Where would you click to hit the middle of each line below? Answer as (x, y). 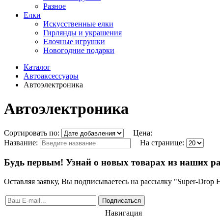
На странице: (163, 142)
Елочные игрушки (74, 41)
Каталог (37, 67)
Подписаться (122, 201)
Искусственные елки (78, 24)
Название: (22, 142)
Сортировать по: (33, 133)
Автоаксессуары (51, 76)
